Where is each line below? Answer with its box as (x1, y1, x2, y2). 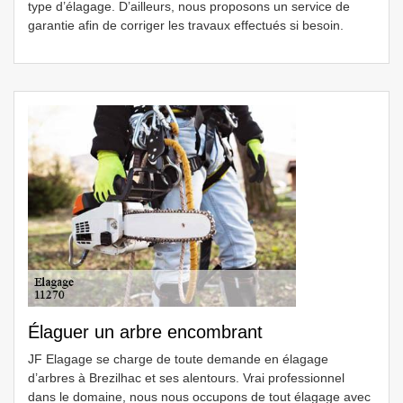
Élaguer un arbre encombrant (28, 322, 263, 342)
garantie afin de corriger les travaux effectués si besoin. (28, 18, 344, 32)
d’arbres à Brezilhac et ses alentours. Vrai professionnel (28, 371, 345, 385)
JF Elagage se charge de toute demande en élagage (28, 352, 328, 366)
